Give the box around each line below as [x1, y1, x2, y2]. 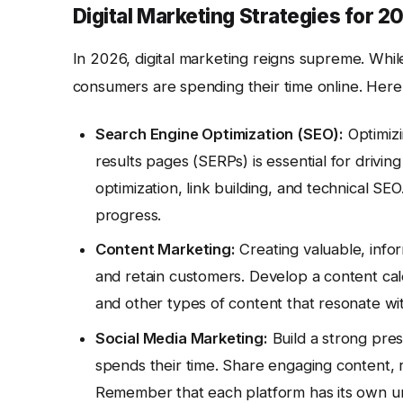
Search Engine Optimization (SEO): [94, 124, 345, 143]
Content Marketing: [94, 240, 236, 259]
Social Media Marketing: [94, 328, 268, 347]
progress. [94, 205, 162, 224]
